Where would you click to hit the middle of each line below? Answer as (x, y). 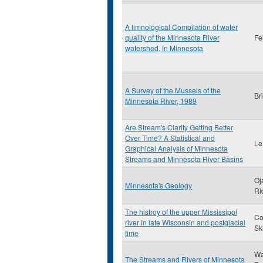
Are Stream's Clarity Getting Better (179, 127)
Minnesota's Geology (159, 185)
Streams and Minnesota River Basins (184, 159)
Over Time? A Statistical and (170, 138)
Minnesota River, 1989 (161, 101)
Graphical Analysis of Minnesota (176, 148)
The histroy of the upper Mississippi (181, 212)
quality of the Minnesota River (172, 37)
